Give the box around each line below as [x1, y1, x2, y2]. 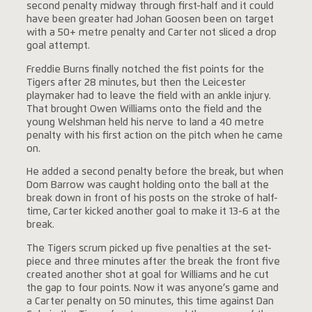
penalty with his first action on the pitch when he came [26, 130, 283, 141]
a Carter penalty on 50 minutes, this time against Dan [26, 296, 274, 306]
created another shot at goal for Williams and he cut [26, 270, 269, 280]
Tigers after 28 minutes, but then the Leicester [26, 77, 246, 88]
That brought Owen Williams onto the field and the [26, 104, 262, 114]
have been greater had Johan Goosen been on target [26, 15, 274, 25]
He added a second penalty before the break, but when [26, 167, 283, 178]
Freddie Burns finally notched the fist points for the [26, 64, 264, 75]
